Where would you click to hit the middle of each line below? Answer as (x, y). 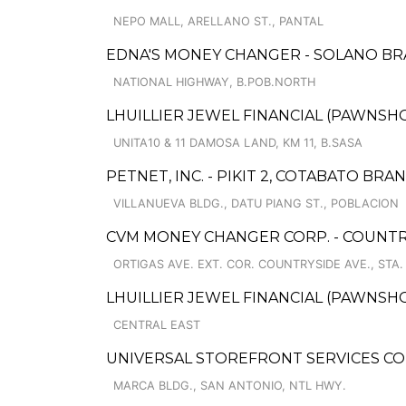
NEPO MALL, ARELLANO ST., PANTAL (218, 21)
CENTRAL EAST (157, 325)
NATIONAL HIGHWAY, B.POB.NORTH (214, 82)
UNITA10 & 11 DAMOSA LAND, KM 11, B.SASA (238, 143)
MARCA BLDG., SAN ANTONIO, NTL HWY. (230, 386)
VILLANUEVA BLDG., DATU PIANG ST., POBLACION (256, 203)
